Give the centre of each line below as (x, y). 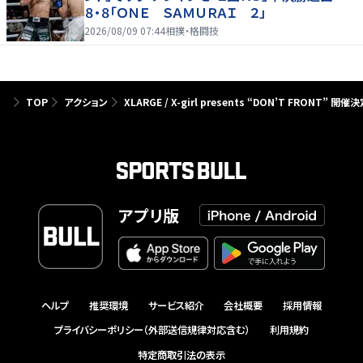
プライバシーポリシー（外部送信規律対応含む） (152, 330)
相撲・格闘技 (192, 30)
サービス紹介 (176, 306)
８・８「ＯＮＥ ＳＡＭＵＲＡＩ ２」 (175, 12)
